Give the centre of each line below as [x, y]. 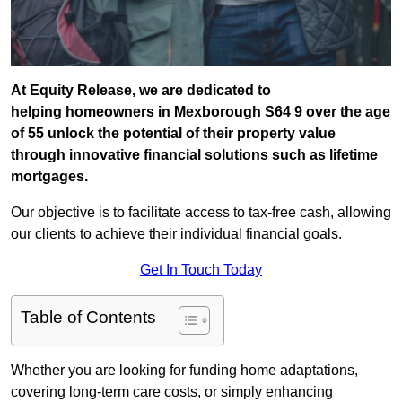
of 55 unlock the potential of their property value [173, 134]
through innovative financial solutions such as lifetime [194, 155]
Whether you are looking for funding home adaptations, [184, 371]
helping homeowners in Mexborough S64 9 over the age [201, 112]
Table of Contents [88, 318]
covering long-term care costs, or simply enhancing [172, 392]
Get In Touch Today [201, 270]
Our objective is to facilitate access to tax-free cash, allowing [201, 213]
